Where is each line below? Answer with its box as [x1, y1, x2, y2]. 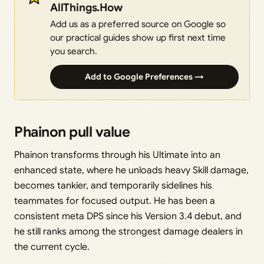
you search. [50, 45, 97, 57]
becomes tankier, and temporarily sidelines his [14, 179, 212, 192]
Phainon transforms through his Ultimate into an [14, 148, 220, 161]
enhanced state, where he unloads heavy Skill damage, [14, 164, 249, 176]
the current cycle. [14, 240, 90, 253]
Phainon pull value [14, 123, 130, 141]
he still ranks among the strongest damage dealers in [14, 225, 243, 237]
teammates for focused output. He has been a [14, 194, 215, 207]
